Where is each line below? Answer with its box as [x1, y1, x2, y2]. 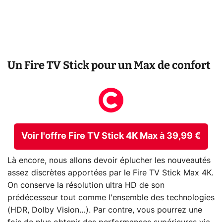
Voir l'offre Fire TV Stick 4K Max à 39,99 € [21, 131, 201, 141]
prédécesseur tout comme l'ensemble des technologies [7, 194, 215, 202]
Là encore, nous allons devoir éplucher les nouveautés [7, 157, 211, 165]
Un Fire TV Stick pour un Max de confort [7, 58, 211, 72]
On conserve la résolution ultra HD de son [7, 181, 165, 190]
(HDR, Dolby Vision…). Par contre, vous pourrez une [7, 206, 202, 215]
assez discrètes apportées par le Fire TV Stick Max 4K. [7, 169, 214, 177]
